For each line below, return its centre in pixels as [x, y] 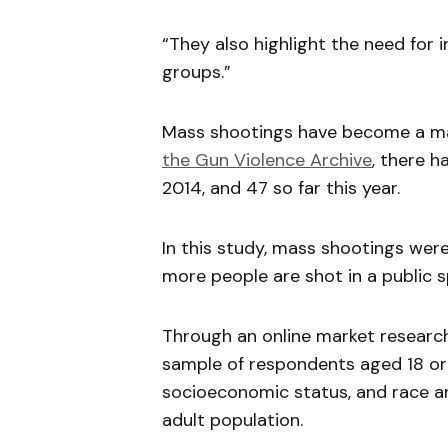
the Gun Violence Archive [267, 160]
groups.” [196, 72]
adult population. [232, 420]
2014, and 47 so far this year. [281, 188]
